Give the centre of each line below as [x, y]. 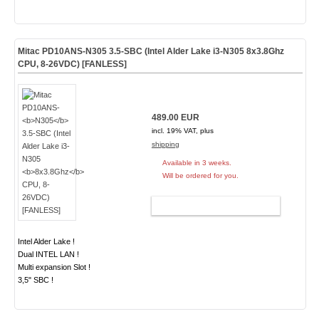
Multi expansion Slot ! [54, 267]
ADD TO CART [209, 206]
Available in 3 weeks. [197, 163]
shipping [165, 144]
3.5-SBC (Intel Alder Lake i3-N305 [176, 51]
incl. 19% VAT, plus [182, 131]
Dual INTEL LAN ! [48, 254]
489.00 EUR [175, 117]
